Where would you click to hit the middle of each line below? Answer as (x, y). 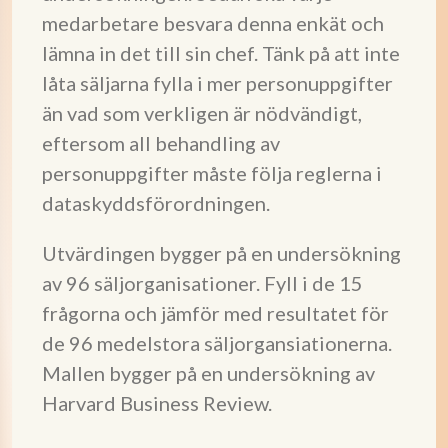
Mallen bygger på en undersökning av (208, 373)
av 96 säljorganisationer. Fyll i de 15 (202, 283)
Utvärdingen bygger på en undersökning (221, 253)
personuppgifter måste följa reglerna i (212, 173)
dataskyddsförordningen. (156, 203)
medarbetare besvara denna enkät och (213, 23)
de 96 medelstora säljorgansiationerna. (217, 343)
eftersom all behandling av (161, 143)
